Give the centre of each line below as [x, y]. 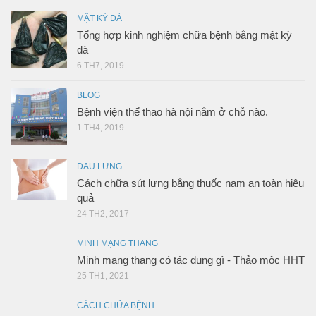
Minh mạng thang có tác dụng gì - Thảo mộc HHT [191, 260]
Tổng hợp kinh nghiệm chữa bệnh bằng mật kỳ [184, 35]
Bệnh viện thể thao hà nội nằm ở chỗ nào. [172, 112]
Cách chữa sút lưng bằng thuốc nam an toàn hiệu [190, 183]
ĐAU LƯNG [99, 167]
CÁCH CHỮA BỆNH [116, 306]
